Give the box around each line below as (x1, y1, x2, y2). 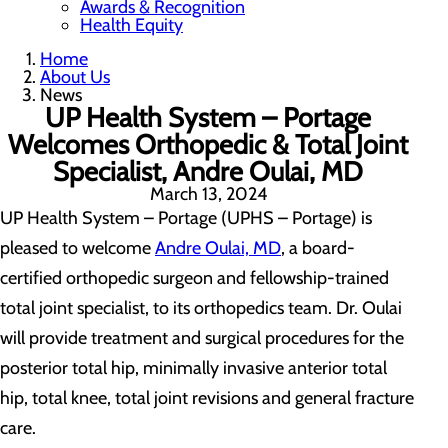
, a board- (281, 237, 355, 259)
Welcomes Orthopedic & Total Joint (8, 128, 408, 161)
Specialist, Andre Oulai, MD (53, 155, 363, 188)
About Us (40, 66, 110, 88)
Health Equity (80, 14, 183, 36)
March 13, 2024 (149, 183, 267, 205)
